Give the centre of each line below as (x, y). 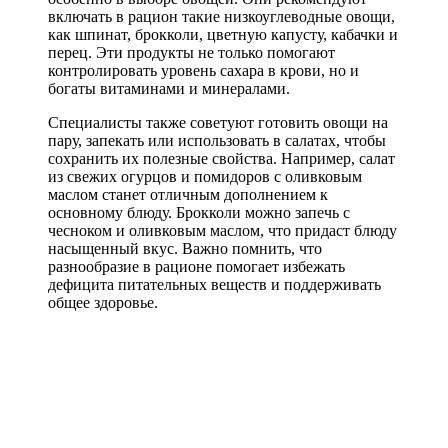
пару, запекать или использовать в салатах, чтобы (217, 140)
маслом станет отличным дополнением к (188, 194)
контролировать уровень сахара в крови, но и (203, 70)
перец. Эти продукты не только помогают (191, 52)
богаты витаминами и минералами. (169, 88)
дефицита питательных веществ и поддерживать (214, 284)
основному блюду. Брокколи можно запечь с (199, 212)
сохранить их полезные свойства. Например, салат (221, 158)
